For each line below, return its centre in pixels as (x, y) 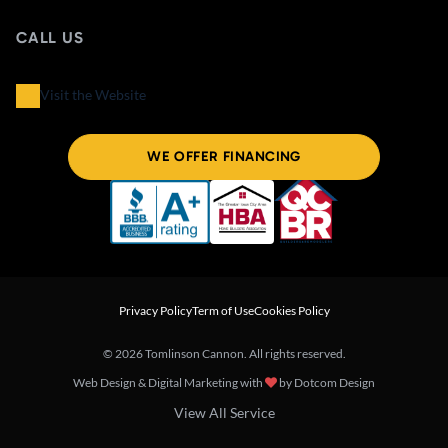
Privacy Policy (155, 310)
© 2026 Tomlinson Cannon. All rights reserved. (224, 353)
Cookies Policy (291, 310)
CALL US (50, 37)
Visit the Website (93, 94)
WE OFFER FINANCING (224, 156)
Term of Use (222, 310)
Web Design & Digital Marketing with (169, 382)
